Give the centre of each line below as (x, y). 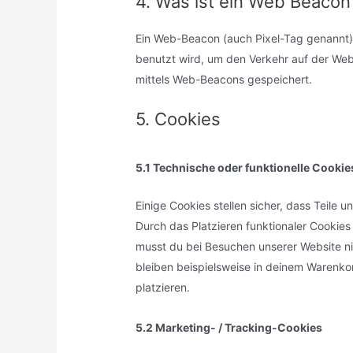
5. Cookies (178, 119)
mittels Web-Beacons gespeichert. (224, 80)
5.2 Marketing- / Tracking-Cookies (229, 327)
